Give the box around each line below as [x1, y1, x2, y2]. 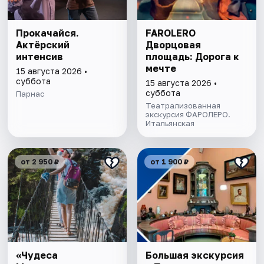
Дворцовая [145, 39, 201, 51]
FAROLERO [145, 27, 196, 39]
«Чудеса [16, 249, 58, 262]
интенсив [16, 51, 64, 63]
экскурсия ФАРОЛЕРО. [145, 110, 230, 120]
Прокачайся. [16, 27, 80, 39]
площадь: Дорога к [145, 51, 239, 63]
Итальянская [145, 118, 194, 128]
